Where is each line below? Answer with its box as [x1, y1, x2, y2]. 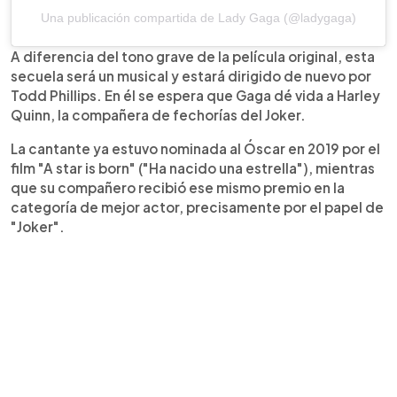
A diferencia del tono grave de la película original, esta [11, 47, 375, 65]
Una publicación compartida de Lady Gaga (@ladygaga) [41, 10, 356, 25]
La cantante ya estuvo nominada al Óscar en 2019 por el [11, 139, 380, 157]
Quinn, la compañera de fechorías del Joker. [11, 105, 306, 123]
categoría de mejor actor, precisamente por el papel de [11, 198, 384, 215]
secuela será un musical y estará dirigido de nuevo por [11, 66, 371, 84]
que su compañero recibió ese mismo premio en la [11, 178, 345, 196]
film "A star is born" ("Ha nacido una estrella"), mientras [11, 159, 375, 176]
